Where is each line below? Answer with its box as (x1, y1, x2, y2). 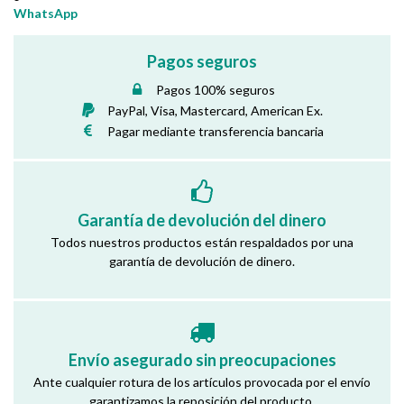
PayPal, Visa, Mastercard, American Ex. (107, 102, 323, 118)
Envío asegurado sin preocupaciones (68, 349, 336, 370)
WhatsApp (14, 5, 78, 21)
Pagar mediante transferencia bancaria (106, 123, 324, 139)
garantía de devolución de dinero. (109, 252, 295, 269)
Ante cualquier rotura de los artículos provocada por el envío (33, 373, 371, 390)
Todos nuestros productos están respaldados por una (50, 234, 353, 250)
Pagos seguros (147, 50, 257, 71)
